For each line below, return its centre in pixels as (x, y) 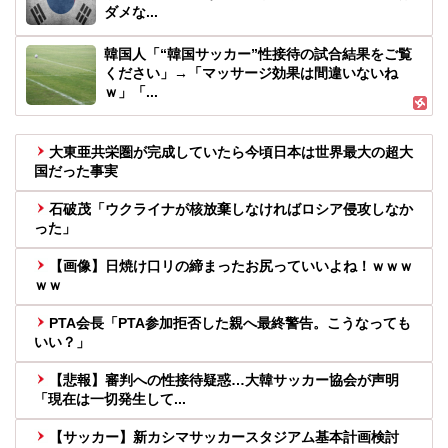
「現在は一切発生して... (110, 399)
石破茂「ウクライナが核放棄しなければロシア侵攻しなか (231, 209)
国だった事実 (76, 171)
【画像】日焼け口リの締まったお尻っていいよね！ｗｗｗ (231, 266)
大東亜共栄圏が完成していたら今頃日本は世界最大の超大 (231, 152)
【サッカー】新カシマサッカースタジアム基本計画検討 (224, 437)
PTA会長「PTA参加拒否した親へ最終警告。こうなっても (230, 323)
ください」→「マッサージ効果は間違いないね (251, 73)
